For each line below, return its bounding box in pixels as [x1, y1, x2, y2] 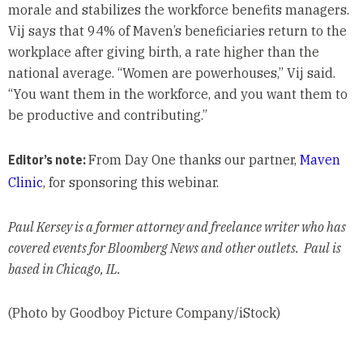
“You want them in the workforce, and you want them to [7, 86, 348, 103]
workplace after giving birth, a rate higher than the [7, 44, 319, 61]
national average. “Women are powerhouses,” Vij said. [7, 65, 335, 82]
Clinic [7, 174, 43, 191]
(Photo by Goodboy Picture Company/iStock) [7, 305, 280, 322]
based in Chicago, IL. [7, 261, 121, 278]
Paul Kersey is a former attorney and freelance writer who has [7, 219, 346, 236]
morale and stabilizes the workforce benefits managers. [7, 2, 349, 19]
